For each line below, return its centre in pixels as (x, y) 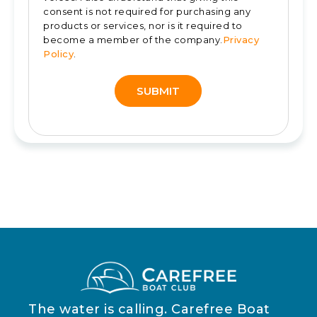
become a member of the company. (133, 40)
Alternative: (69, 148)
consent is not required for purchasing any (147, 12)
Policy (58, 54)
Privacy (241, 40)
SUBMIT (158, 91)
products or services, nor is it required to (143, 26)
